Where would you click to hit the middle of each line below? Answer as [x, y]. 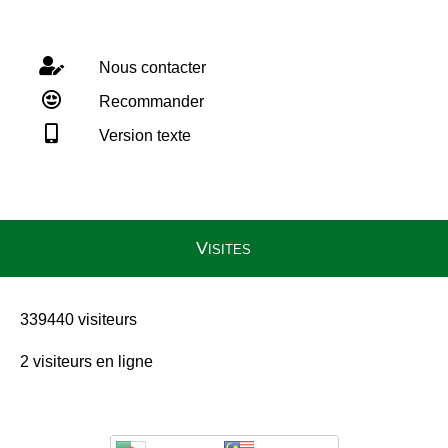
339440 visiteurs [76, 320]
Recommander [149, 102]
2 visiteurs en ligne [84, 362]
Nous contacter [150, 68]
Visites [224, 248]
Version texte [143, 136]
